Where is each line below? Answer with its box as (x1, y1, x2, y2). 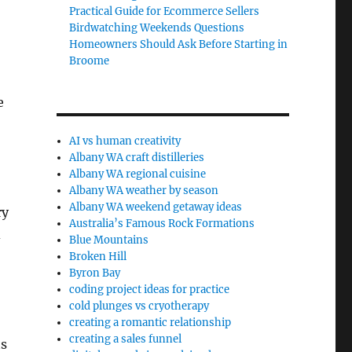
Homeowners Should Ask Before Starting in (69, 38, 288, 51)
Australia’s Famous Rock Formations (69, 217, 255, 230)
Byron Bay (69, 266, 121, 280)
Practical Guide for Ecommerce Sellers (69, 5, 260, 18)
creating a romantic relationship (69, 316, 232, 329)
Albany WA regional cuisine (69, 167, 207, 181)
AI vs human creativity (69, 134, 181, 148)
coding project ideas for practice (69, 283, 230, 296)
